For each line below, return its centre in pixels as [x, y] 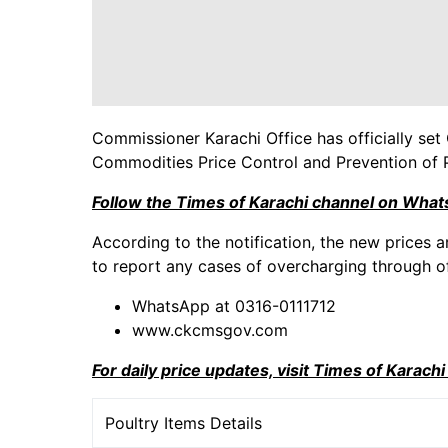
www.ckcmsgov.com [210, 330]
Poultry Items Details [183, 423]
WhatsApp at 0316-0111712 [234, 306]
